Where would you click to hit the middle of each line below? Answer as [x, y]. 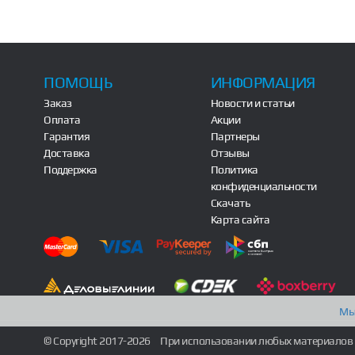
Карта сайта [240, 220]
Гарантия [67, 137]
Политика [234, 170]
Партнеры [235, 137]
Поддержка [71, 170]
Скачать [230, 203]
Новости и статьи [252, 103]
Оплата [62, 120]
